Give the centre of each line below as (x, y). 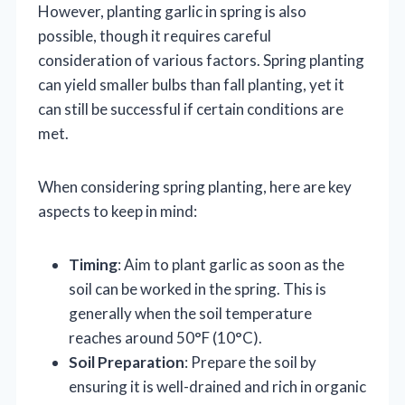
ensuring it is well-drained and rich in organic (217, 387)
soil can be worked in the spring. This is (198, 289)
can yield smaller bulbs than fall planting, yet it (191, 85)
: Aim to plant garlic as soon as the (231, 265)
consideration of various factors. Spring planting (201, 61)
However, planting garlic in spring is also (172, 12)
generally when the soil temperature (190, 314)
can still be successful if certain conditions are (191, 109)
